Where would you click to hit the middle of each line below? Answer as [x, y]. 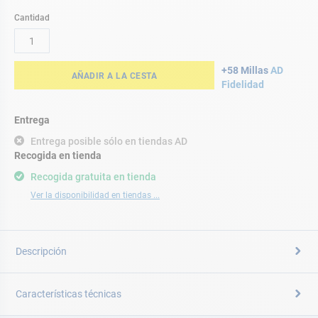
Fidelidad [242, 84]
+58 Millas [246, 70]
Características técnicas [68, 294]
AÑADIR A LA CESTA [114, 76]
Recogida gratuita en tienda [93, 177]
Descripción [41, 251]
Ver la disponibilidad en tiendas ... [95, 195]
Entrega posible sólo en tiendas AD [109, 141]
